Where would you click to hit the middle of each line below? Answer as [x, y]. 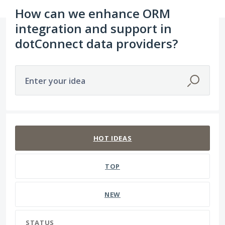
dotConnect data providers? [96, 44]
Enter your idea [55, 81]
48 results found [36, 119]
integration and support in [93, 29]
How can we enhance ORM [93, 14]
